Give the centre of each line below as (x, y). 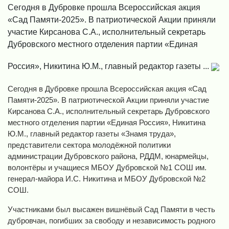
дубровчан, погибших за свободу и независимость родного (111, 221)
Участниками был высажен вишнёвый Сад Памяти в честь (111, 210)
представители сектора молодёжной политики (89, 145)
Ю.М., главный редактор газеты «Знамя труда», (92, 134)
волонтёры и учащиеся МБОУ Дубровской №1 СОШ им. (107, 168)
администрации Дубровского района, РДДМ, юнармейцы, (108, 156)
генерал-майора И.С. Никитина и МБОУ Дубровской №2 (107, 179)
